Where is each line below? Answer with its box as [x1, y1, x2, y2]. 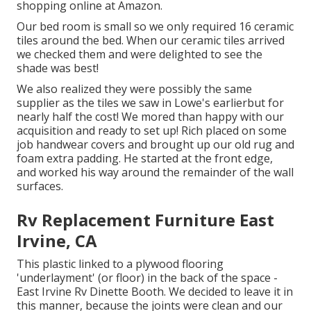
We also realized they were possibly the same [17, 81, 252, 97]
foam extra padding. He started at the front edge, [17, 151, 273, 167]
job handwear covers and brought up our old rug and [17, 137, 294, 153]
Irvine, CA [17, 229, 97, 253]
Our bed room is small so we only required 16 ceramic [17, 19, 294, 35]
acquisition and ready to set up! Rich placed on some [17, 123, 287, 139]
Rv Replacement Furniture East [17, 208, 274, 232]
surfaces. [17, 178, 63, 194]
